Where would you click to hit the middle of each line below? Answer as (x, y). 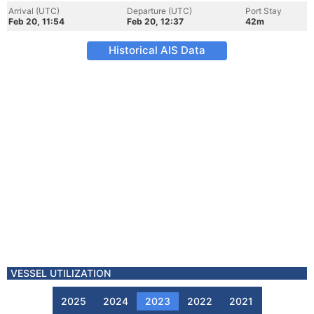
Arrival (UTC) (34, 11)
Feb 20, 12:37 (155, 21)
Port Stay (264, 11)
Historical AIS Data (157, 50)
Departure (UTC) (159, 11)
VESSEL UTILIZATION (61, 273)
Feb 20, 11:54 (36, 21)
